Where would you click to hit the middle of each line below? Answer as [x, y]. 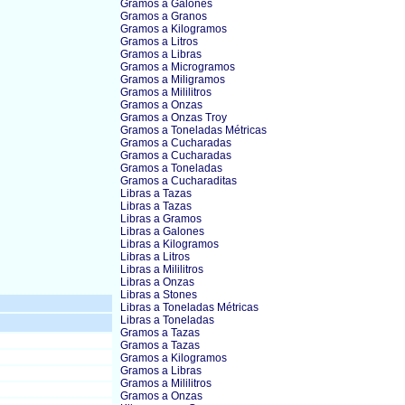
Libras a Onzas [157, 282]
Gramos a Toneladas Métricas [193, 130]
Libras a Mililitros [162, 269]
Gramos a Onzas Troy [174, 118]
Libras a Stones [159, 295]
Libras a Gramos [161, 219]
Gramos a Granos [164, 16]
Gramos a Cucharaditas [179, 181]
